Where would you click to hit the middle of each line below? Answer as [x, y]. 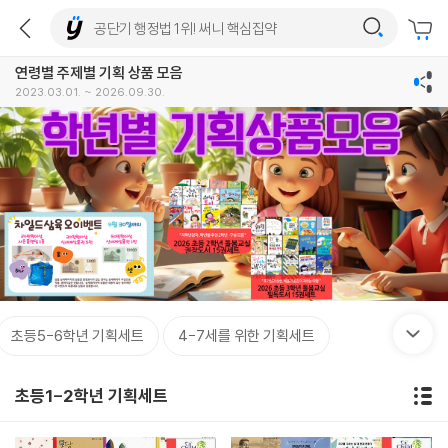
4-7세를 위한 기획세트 [246, 336]
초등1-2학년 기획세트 [91, 396]
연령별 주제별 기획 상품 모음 [99, 72]
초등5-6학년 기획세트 [77, 336]
